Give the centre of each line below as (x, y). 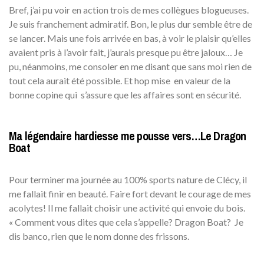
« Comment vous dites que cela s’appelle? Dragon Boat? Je (126, 222)
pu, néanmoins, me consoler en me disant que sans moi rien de (130, 66)
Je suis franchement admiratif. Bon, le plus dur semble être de (131, 24)
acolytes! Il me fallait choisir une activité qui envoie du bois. (127, 207)
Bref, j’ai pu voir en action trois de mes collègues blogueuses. (129, 9)
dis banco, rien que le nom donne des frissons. (99, 236)
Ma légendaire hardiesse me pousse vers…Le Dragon (128, 136)
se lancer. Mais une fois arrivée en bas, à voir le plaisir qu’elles (130, 38)
